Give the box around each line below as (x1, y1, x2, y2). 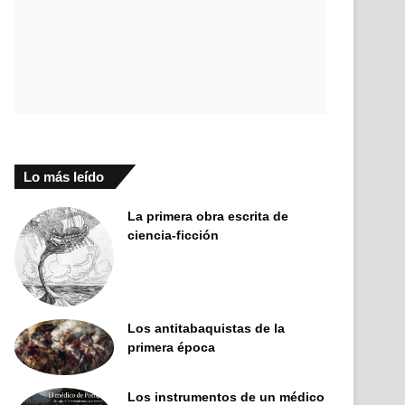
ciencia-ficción (127, 228, 220, 243)
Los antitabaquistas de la (127, 321, 286, 336)
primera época (127, 340, 216, 355)
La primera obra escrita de (127, 209, 289, 224)
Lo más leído (24, 169, 105, 185)
